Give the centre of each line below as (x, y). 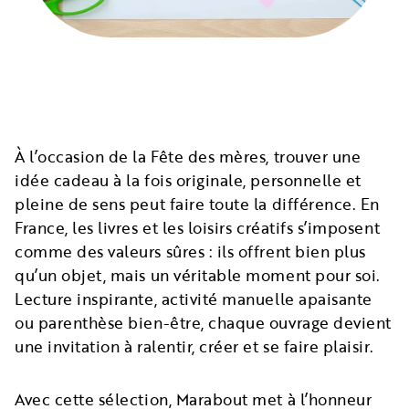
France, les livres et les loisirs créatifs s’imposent (198, 228)
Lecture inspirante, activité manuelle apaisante (194, 299)
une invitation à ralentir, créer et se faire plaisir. (194, 346)
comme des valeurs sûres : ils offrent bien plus (190, 252)
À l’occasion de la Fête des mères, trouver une (188, 157)
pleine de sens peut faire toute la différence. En (197, 204)
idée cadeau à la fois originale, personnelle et (188, 180)
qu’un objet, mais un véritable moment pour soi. (198, 275)
